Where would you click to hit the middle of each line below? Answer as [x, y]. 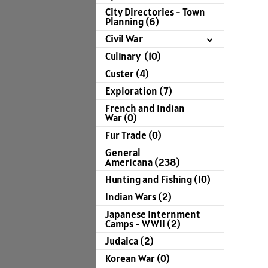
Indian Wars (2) [138, 197]
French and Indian [145, 109]
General [123, 153]
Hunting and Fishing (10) [158, 180]
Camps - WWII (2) [143, 224]
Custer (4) [127, 74]
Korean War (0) [138, 259]
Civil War [124, 39]
